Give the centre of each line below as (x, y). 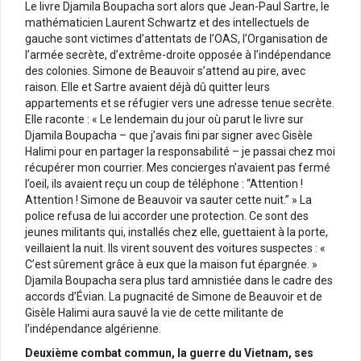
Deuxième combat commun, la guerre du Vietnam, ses (169, 353)
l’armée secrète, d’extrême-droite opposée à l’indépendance (178, 54)
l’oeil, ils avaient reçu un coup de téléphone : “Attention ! (164, 183)
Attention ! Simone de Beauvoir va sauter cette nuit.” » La (168, 199)
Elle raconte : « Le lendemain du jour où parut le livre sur (164, 119)
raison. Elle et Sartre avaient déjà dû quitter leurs (147, 87)
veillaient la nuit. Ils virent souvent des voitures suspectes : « (175, 248)
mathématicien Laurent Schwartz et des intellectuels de (167, 22)
